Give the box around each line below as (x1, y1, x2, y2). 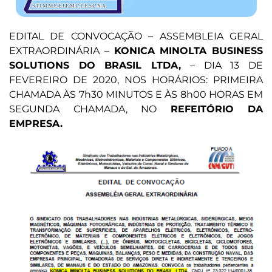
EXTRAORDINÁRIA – (9, 44, 114, 56)
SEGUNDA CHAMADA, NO (9, 103, 171, 115)
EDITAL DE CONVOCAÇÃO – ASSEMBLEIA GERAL (9, 30, 263, 42)
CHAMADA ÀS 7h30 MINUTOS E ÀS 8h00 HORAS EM (9, 88, 263, 100)
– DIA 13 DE (181, 59, 263, 71)
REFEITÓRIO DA (170, 103, 263, 115)
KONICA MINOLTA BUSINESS (114, 44, 263, 56)
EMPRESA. (9, 117, 63, 129)
